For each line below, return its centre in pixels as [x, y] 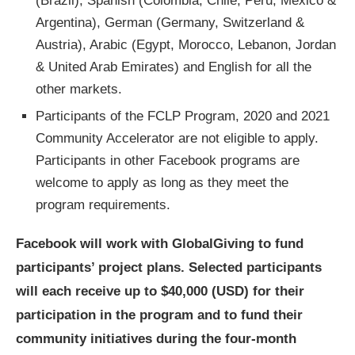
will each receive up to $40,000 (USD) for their [160, 291]
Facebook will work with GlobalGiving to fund [160, 244]
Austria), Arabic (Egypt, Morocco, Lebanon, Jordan [186, 45]
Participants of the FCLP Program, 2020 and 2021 [183, 116]
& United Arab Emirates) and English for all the [174, 67]
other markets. [79, 89]
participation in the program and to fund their [159, 315]
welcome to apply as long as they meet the [162, 183]
